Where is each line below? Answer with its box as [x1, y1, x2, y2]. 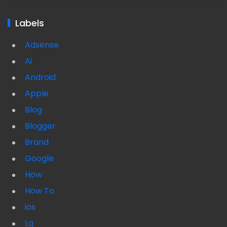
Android [25, 71, 56, 83]
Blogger [25, 120, 56, 132]
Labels [15, 16, 44, 29]
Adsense [25, 39, 59, 51]
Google [25, 152, 54, 164]
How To [25, 184, 54, 197]
